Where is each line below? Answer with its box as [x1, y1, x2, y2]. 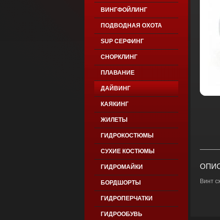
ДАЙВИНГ [100, 85, 131, 92]
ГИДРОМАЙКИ [100, 164, 143, 170]
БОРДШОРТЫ [100, 179, 141, 186]
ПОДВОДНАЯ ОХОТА [100, 22, 162, 29]
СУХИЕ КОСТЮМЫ [100, 148, 155, 155]
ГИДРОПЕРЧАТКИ [100, 195, 153, 202]
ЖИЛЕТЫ [100, 116, 128, 123]
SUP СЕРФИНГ [100, 38, 144, 45]
